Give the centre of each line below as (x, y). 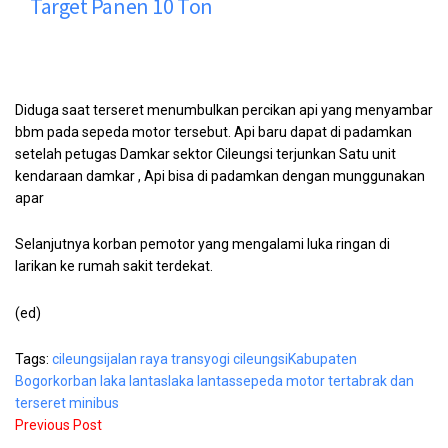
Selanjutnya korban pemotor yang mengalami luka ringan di (202, 244)
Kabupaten (322, 359)
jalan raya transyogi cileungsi (197, 359)
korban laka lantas (110, 381)
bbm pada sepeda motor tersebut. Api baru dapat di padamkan (213, 131)
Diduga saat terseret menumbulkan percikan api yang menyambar (224, 109)
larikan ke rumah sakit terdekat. (114, 266)
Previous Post (58, 425)
